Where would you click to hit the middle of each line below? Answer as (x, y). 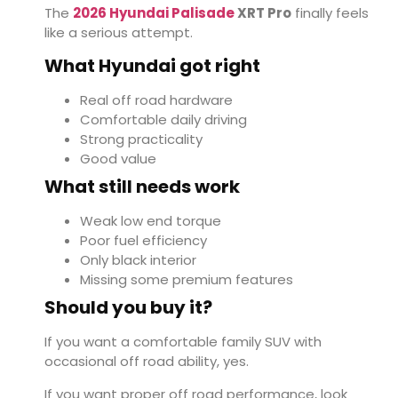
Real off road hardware (156, 100)
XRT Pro (263, 12)
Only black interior (138, 260)
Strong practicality (141, 139)
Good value (118, 159)
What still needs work (142, 187)
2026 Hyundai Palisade (154, 12)
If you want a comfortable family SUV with (183, 342)
